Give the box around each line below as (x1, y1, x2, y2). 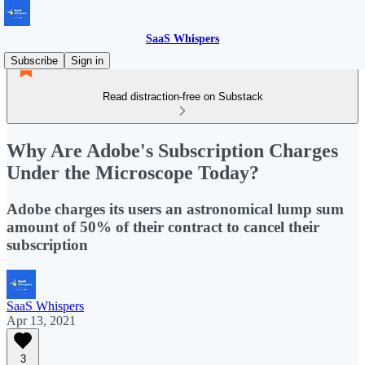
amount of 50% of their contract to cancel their (7, 218, 319, 235)
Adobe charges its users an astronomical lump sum (7, 200, 344, 218)
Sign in (71, 55, 103, 67)
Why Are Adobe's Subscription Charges (7, 139, 338, 161)
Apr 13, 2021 (7, 313, 76, 328)
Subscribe (11, 55, 58, 67)
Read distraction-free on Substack (102, 90, 263, 103)
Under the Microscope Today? (7, 161, 259, 183)
